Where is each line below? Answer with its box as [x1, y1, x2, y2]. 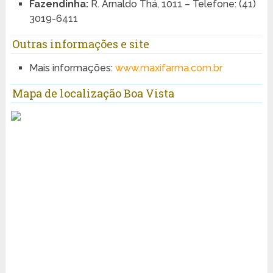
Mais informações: [29, 62, 115, 74]
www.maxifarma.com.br [115, 62, 222, 74]
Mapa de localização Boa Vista [12, 86, 174, 101]
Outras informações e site [12, 36, 149, 51]
